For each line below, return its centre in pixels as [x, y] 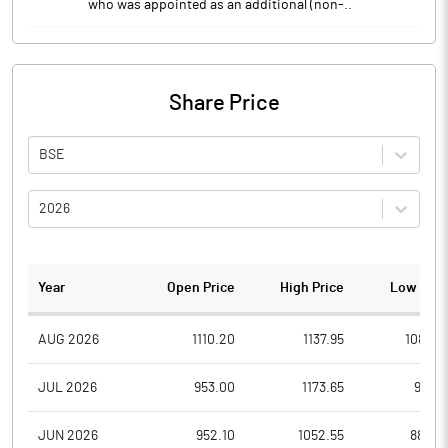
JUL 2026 [67, 387]
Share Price [224, 103]
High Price [311, 288]
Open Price [201, 288]
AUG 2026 [68, 339]
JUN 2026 [68, 435]
